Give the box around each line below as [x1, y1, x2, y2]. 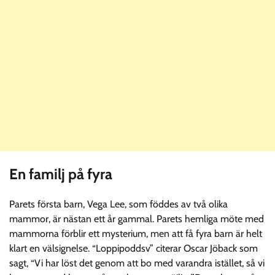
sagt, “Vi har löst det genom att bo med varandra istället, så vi [9, 257, 265, 269]
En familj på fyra [9, 165, 112, 183]
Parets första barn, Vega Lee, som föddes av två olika [9, 198, 228, 211]
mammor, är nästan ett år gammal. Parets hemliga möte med [9, 213, 264, 225]
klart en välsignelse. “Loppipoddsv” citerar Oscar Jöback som [9, 242, 258, 255]
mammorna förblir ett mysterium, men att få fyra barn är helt [9, 228, 262, 240]
